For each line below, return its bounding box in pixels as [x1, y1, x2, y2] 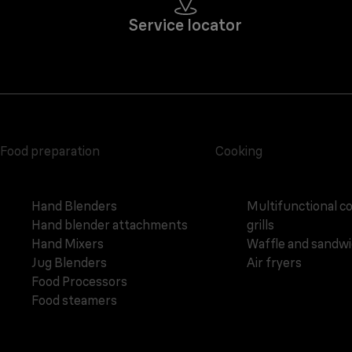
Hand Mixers [31, 236, 104, 252]
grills [246, 217, 274, 233]
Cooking [214, 143, 262, 159]
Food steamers [31, 292, 117, 309]
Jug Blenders [31, 255, 107, 271]
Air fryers [246, 255, 302, 271]
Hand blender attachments [31, 217, 188, 233]
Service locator [129, 15, 242, 35]
